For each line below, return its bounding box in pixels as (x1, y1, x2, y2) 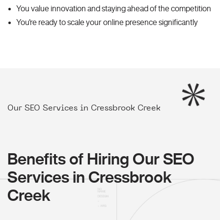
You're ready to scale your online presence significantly (16, 18, 198, 27)
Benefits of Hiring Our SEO (7, 151, 194, 167)
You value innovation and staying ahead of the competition (16, 4, 211, 13)
